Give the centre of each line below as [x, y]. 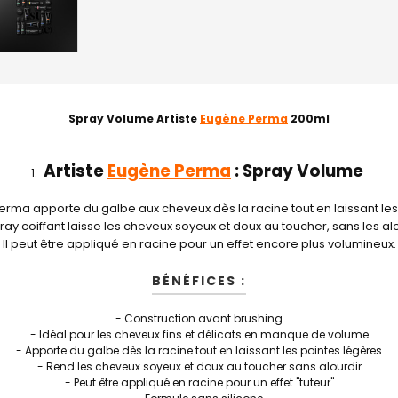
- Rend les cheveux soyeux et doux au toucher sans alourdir [199, 366]
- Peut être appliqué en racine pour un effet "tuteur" [199, 382]
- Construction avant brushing [199, 318]
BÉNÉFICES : [199, 281]
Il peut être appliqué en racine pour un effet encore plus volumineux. [199, 244]
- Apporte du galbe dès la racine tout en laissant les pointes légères [199, 350]
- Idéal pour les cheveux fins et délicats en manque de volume [199, 334]
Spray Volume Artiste [133, 119]
